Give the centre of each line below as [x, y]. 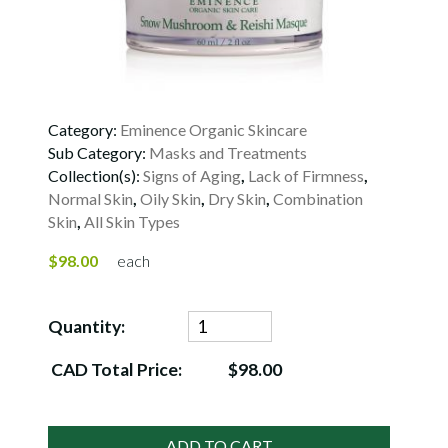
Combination [318, 198]
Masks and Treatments [228, 152]
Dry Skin [237, 198]
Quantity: [86, 327]
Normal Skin [90, 198]
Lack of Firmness [306, 175]
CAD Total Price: [115, 370]
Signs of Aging [192, 175]
